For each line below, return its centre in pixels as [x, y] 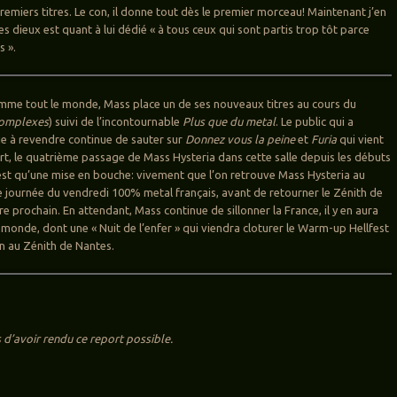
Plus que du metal [230, 122]
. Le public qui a [315, 122]
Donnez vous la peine [241, 140]
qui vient [361, 140]
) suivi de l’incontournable [116, 122]
